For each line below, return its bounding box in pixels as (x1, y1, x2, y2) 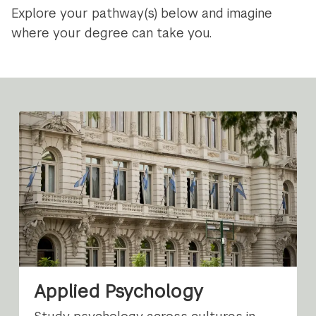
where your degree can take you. (11, 25, 212, 42)
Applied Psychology (34, 280, 204, 303)
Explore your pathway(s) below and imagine (11, 5, 273, 22)
